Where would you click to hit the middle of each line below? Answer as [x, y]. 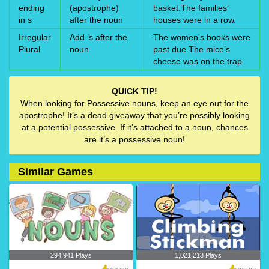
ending [32, 8]
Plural [29, 49]
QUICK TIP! [134, 91]
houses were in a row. [195, 20]
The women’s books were [202, 37]
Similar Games [56, 171]
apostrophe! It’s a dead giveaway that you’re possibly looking [134, 115]
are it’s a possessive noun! [134, 139]
